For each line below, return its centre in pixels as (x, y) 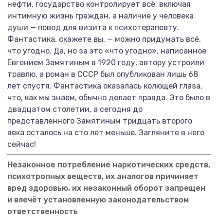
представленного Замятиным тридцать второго (100, 121)
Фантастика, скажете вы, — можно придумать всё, (104, 39)
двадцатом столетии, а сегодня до (75, 109)
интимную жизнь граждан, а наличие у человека (100, 16)
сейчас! (22, 144)
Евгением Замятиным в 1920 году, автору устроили (106, 63)
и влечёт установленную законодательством (98, 200)
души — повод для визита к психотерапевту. (93, 27)
